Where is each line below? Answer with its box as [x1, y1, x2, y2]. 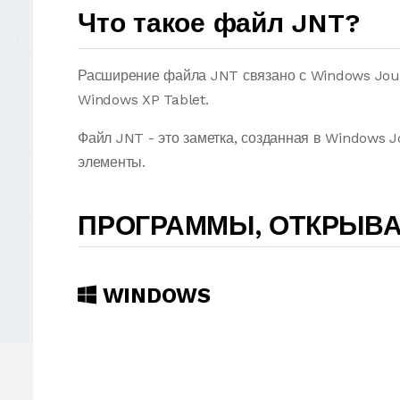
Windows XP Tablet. [78, 91, 209, 108]
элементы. [78, 154, 146, 171]
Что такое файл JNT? [78, 7, 360, 38]
